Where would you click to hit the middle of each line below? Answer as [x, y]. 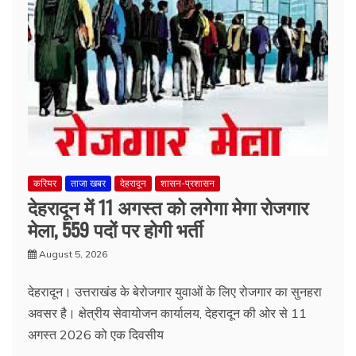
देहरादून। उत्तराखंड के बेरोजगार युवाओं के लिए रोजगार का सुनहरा [175, 292]
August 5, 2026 [73, 254]
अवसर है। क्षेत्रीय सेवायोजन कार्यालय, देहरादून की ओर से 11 [167, 313]
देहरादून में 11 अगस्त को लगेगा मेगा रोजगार [168, 207]
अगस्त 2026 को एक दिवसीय [96, 335]
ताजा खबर [88, 183]
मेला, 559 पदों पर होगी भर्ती [115, 229]
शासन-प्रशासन [188, 183]
